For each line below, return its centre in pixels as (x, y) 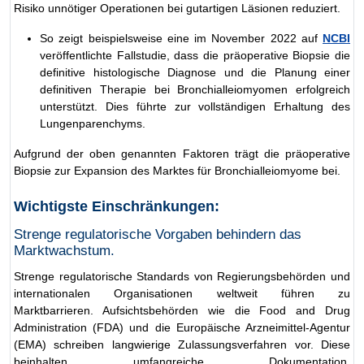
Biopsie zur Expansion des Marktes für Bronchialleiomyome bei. (177, 170)
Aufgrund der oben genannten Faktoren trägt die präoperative (182, 153)
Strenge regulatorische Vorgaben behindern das (158, 234)
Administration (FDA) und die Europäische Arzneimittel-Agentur (182, 327)
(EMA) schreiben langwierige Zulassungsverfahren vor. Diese (182, 344)
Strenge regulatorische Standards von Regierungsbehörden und (182, 276)
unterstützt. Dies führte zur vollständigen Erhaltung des (195, 106)
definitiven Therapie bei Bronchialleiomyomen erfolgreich (195, 89)
